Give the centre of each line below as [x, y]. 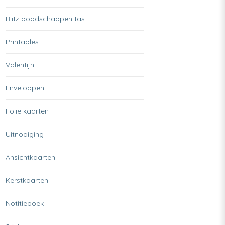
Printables [22, 41]
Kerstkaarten [27, 180]
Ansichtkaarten [30, 157]
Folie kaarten [27, 111]
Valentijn [20, 65]
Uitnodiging [24, 134]
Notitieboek [24, 203]
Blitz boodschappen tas [45, 18]
